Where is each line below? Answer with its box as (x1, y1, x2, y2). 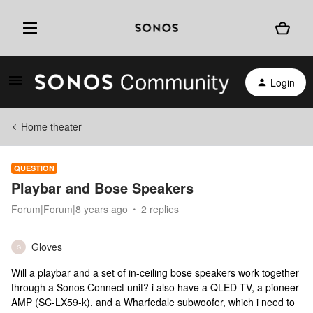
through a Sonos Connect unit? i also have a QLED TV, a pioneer (11, 280, 299, 294)
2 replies (141, 202, 179, 216)
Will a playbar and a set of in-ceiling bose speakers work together (11, 265, 299, 279)
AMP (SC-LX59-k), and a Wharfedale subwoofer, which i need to (11, 295, 295, 309)
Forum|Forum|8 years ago (11, 202, 128, 216)
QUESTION (14, 163, 54, 173)
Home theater (21, 119, 82, 133)
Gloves (31, 240, 62, 254)
